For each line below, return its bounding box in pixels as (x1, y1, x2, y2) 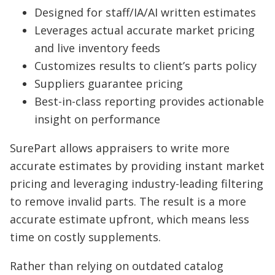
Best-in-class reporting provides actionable (34, 94, 264, 109)
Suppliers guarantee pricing (34, 76, 183, 91)
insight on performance (34, 112, 160, 126)
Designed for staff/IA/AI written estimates (34, 5, 256, 20)
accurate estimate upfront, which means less (10, 212, 249, 227)
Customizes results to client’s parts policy (34, 58, 257, 73)
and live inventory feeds (34, 41, 160, 55)
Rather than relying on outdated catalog (10, 258, 223, 273)
